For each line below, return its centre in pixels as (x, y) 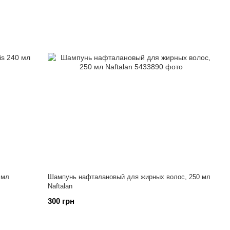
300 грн (61, 201)
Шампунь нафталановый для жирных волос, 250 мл (129, 177)
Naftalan (60, 186)
